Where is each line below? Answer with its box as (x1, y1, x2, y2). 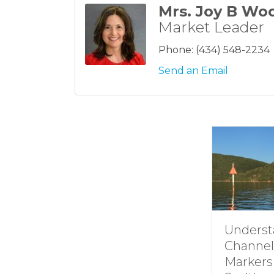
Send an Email (158, 64, 228, 76)
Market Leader (158, 18, 264, 36)
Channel (220, 239, 270, 254)
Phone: (158, 43, 193, 56)
